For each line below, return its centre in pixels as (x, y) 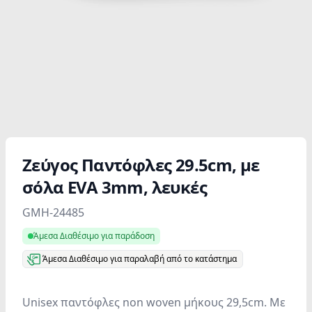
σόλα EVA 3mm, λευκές (115, 187)
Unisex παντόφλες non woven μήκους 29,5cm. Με (154, 302)
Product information (76, 206)
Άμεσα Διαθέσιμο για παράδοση (94, 236)
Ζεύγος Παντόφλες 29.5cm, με (141, 165)
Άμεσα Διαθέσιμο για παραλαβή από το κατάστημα (140, 259)
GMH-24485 (53, 212)
